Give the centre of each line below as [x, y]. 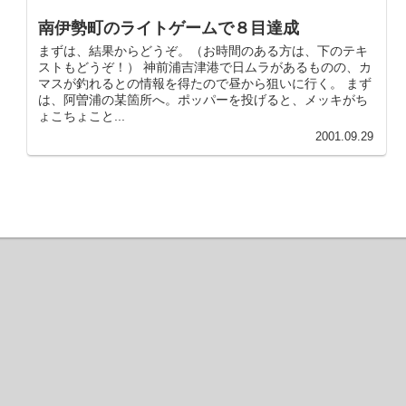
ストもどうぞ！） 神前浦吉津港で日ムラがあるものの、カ [205, 68]
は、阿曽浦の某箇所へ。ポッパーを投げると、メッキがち [203, 100]
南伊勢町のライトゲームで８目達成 [169, 29]
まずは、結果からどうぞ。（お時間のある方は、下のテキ [203, 51]
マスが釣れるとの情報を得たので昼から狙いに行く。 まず [205, 84]
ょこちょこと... [82, 116]
